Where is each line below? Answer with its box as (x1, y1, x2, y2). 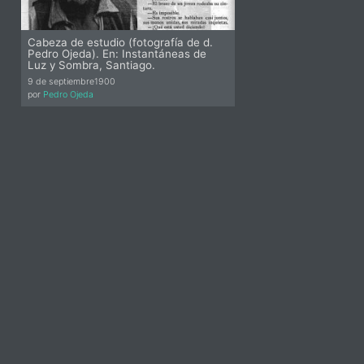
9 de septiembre (28, 76, 94, 87)
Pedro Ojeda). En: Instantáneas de (28, 46, 206, 60)
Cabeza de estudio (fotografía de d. (28, 35, 213, 49)
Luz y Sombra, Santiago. (28, 58, 155, 71)
